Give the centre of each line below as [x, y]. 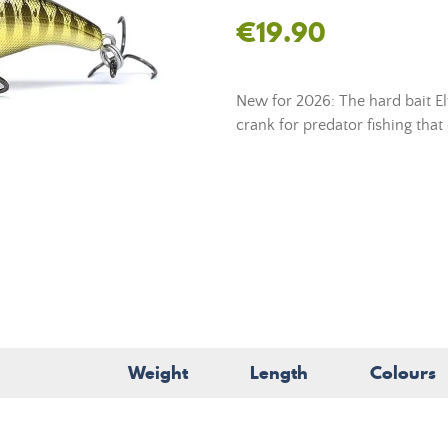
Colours [403, 372]
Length [279, 372]
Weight [158, 372]
